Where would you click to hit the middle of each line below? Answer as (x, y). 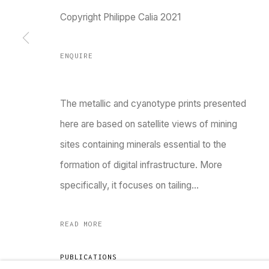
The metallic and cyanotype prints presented (153, 104)
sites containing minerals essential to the (143, 144)
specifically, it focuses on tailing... (129, 185)
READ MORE (81, 224)
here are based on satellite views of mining (149, 124)
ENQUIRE (77, 56)
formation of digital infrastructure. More (141, 165)
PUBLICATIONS (89, 257)
